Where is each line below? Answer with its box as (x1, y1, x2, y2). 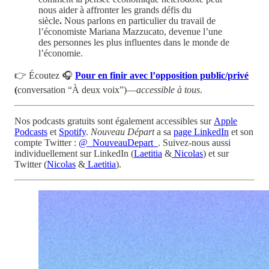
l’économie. (38, 47, 83, 58)
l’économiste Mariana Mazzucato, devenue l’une (38, 26, 222, 37)
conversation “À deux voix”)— (17, 84, 136, 95)
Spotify (59, 126, 86, 137)
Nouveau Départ (91, 126, 157, 137)
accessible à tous (136, 84, 200, 95)
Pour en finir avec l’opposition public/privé (75, 70, 249, 80)
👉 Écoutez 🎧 (14, 70, 75, 80)
